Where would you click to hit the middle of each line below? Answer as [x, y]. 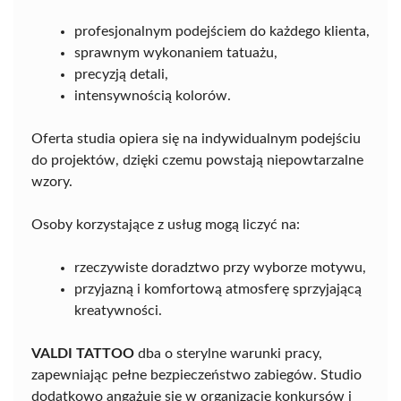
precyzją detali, [121, 74]
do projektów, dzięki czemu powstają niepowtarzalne [197, 160]
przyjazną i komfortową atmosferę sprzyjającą [218, 289]
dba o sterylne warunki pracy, [228, 354]
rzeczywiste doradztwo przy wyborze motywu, [220, 268]
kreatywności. [118, 311]
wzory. [52, 182]
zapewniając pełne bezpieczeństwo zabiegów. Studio [196, 375]
